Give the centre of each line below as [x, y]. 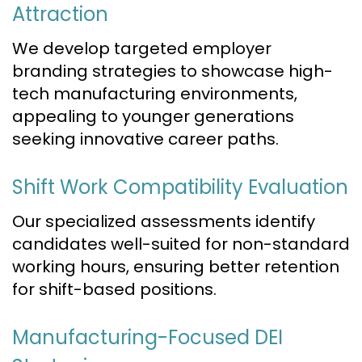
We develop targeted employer [142, 48]
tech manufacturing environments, [155, 94]
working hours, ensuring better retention [176, 267]
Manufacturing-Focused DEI [147, 337]
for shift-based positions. [114, 289]
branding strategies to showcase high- [173, 71]
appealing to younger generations [153, 116]
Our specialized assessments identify [164, 221]
